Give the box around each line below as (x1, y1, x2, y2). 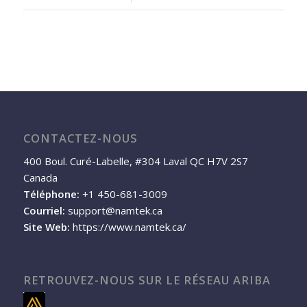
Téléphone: (23, 187, 79, 201)
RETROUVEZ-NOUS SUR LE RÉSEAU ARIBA (23, 272, 271, 288)
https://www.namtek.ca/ (72, 220, 186, 234)
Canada (23, 171, 58, 185)
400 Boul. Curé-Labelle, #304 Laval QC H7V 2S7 (23, 154, 248, 169)
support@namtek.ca (67, 204, 162, 218)
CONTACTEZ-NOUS (23, 130, 138, 146)
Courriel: (23, 204, 65, 218)
